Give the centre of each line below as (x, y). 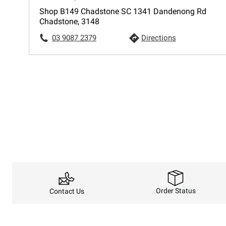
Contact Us (67, 191)
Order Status (176, 191)
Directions (158, 38)
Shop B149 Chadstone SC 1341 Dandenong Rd (123, 11)
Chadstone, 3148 (69, 21)
